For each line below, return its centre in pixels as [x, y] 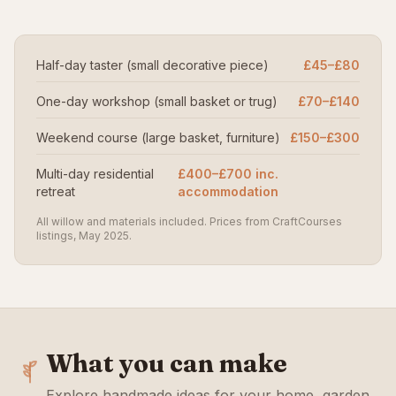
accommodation [228, 191]
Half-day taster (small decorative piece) [152, 65]
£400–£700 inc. [228, 174]
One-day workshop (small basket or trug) [157, 101]
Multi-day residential [95, 174]
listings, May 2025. [84, 236]
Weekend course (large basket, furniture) [158, 137]
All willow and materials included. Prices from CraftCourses [189, 221]
